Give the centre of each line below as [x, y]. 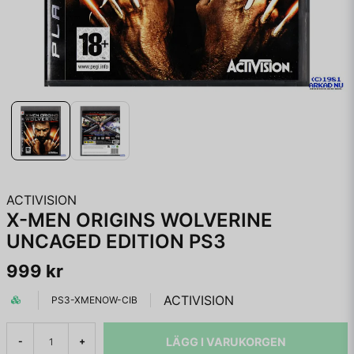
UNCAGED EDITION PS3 [116, 241]
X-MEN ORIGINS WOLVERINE [139, 220]
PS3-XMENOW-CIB [94, 300]
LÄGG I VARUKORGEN [226, 341]
